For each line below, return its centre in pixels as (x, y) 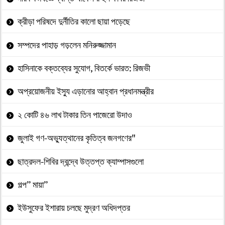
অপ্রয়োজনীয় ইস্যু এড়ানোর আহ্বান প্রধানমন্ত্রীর (86, 91)
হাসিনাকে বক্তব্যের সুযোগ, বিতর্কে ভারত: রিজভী (84, 68)
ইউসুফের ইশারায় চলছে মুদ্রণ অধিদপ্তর (74, 208)
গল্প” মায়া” (33, 184)
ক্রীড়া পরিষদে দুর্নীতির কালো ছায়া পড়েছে (74, 22)
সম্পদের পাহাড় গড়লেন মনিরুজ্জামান (67, 45)
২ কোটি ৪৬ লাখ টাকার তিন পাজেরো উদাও (75, 115)
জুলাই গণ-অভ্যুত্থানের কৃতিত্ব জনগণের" (77, 138)
